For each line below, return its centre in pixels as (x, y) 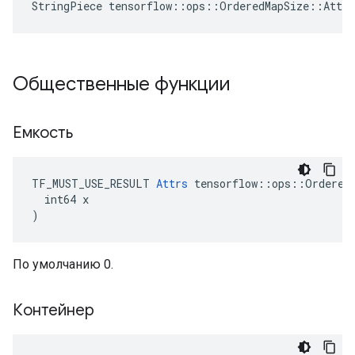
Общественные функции (124, 84)
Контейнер (55, 310)
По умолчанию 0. (63, 264)
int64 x (60, 199)
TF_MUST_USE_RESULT (94, 183)
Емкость (45, 133)
